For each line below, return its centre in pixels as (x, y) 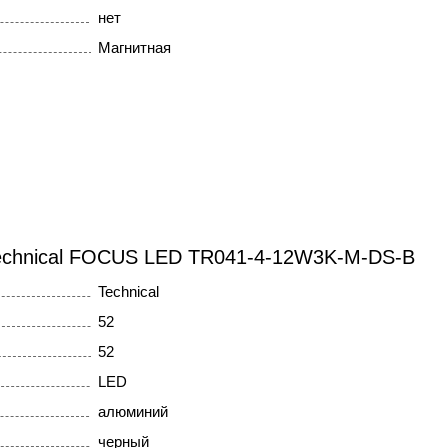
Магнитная (134, 48)
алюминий (132, 412)
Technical (128, 292)
